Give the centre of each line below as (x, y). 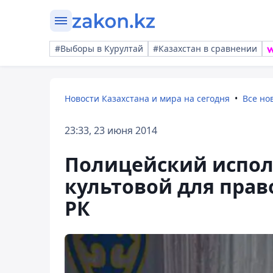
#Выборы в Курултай (99, 48)
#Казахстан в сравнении (205, 48)
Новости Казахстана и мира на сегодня (147, 98)
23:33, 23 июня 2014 (111, 130)
